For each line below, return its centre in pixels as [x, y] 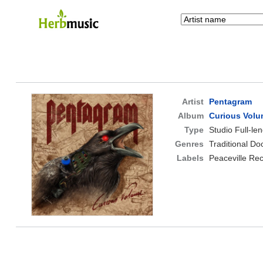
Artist [193, 102]
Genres [189, 144]
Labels [190, 158]
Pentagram [230, 102]
